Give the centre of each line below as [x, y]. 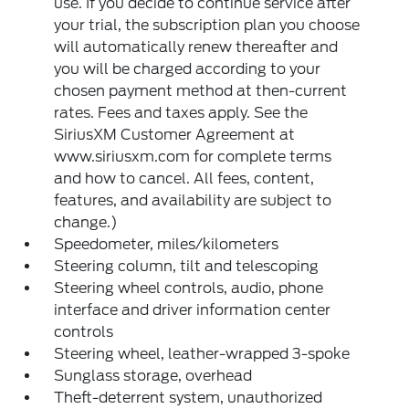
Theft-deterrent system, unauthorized [189, 397]
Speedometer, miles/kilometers [167, 244]
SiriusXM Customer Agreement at [175, 134]
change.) [86, 222]
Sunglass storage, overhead [153, 375]
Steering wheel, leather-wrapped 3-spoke [202, 353]
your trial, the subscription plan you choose [207, 25]
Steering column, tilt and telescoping [187, 266]
